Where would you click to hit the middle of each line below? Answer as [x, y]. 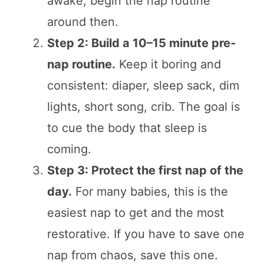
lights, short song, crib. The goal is [143, 106]
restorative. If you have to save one [146, 234]
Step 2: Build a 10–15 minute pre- [141, 43]
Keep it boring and [168, 64]
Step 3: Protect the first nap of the [145, 170]
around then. [83, 22]
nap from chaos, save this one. [133, 255]
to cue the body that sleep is [127, 128]
